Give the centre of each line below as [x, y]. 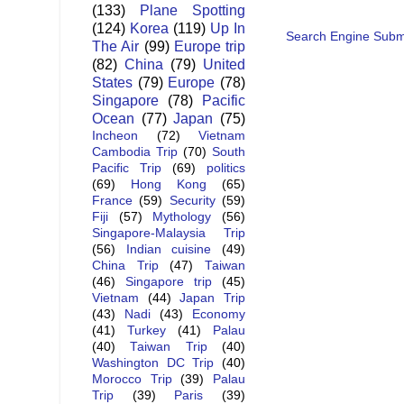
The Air [116, 46]
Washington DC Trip [153, 363]
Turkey [147, 331]
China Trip [125, 266]
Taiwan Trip [169, 347]
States [112, 83]
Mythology [182, 217]
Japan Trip [213, 298]
